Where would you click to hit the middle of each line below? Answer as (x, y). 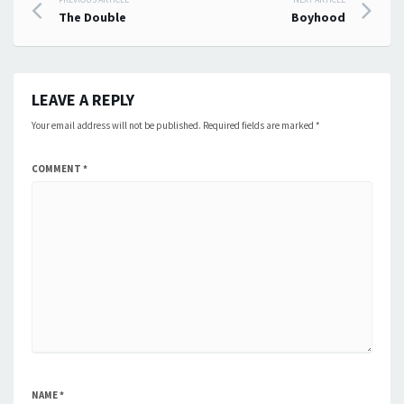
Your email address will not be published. (116, 125)
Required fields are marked (259, 125)
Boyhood (318, 17)
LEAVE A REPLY (83, 100)
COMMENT (57, 169)
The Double (92, 17)
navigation (107, 45)
